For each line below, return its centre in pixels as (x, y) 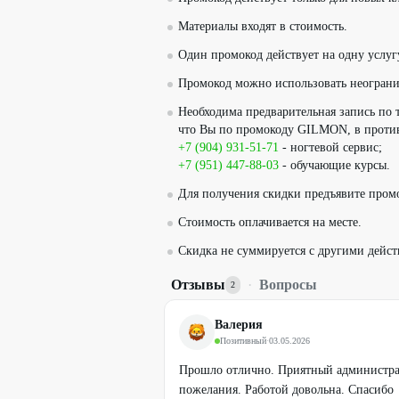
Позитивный (243, 341)
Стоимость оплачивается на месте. (270, 222)
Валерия (239, 325)
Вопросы (288, 285)
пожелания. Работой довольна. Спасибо (286, 390)
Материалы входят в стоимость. (263, 26)
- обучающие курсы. (334, 165)
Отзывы (198, 285)
